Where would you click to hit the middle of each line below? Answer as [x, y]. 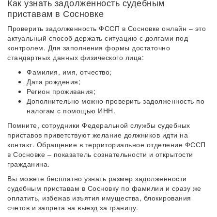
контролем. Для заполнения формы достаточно [89, 47]
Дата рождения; [54, 81]
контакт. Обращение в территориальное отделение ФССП [107, 144]
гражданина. [29, 164]
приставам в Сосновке [55, 13]
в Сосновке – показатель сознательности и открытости [100, 154]
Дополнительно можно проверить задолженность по [116, 101]
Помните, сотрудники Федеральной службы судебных [99, 125]
